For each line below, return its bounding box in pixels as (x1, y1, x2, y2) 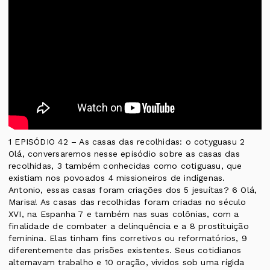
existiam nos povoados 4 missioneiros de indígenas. (8, 173, 225, 183)
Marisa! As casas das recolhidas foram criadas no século (8, 197, 246, 207)
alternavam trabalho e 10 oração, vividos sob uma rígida (8, 257, 245, 268)
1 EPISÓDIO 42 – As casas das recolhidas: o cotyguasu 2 (8, 137, 245, 147)
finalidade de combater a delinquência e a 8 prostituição (8, 221, 249, 231)
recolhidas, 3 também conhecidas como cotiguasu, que (8, 161, 242, 171)
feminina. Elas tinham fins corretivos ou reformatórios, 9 (8, 233, 247, 243)
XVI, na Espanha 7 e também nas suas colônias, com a (8, 209, 239, 219)
